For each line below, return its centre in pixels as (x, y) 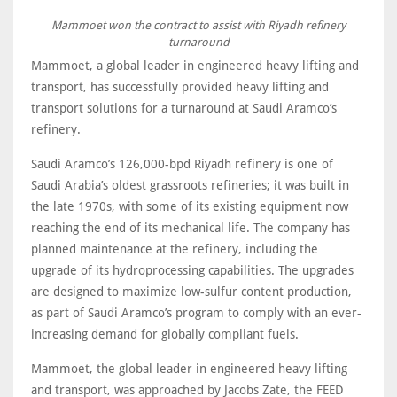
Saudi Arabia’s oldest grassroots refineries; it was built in (190, 185)
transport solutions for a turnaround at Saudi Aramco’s (184, 108)
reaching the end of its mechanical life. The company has (191, 228)
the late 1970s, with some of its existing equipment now (190, 206)
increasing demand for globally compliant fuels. (165, 334)
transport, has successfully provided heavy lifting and (180, 87)
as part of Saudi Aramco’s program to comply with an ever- (196, 313)
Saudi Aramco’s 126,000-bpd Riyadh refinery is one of (182, 164)
